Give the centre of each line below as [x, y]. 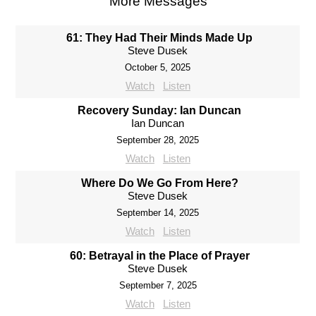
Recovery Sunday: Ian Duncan [160, 110]
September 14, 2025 [158, 212]
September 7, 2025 [158, 285]
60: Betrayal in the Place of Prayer [159, 255]
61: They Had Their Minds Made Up [160, 37]
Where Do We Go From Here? [159, 183]
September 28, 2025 [158, 140]
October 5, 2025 [158, 67]
